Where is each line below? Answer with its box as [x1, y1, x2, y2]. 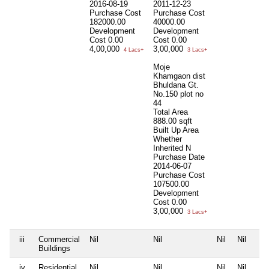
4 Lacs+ [122, 47, 144, 53]
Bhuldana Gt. [153, 80, 199, 90]
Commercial [38, 235, 80, 244]
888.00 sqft [153, 116, 192, 126]
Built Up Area [153, 125, 199, 135]
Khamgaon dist [153, 71, 205, 81]
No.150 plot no [153, 89, 204, 99]
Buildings [38, 244, 70, 253]
